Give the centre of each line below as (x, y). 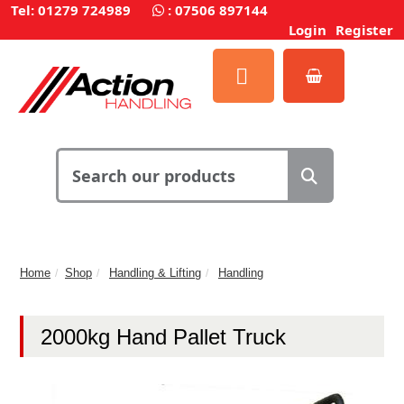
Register (364, 30)
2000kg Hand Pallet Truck (163, 336)
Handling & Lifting (155, 272)
